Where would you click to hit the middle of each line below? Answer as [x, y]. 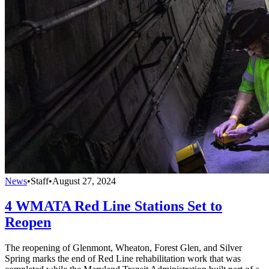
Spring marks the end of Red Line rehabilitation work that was [123, 259]
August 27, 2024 [84, 181]
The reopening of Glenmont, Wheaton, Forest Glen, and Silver [123, 248]
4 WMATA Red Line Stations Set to [113, 206]
